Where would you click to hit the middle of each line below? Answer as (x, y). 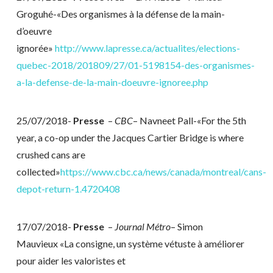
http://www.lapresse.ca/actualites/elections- (147, 48)
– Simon (186, 227)
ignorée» (35, 48)
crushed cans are (51, 154)
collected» (38, 171)
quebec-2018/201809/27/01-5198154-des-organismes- (135, 65)
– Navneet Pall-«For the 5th (189, 120)
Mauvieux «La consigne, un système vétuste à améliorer (130, 244)
